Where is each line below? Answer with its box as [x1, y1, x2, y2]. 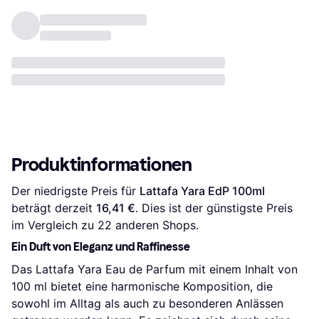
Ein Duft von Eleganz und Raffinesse [11, 240, 190, 254]
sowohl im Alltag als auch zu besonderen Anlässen [11, 296, 283, 311]
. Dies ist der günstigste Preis [135, 201, 293, 216]
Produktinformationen [11, 154, 192, 177]
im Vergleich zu [11, 218, 98, 233]
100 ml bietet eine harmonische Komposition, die [11, 279, 273, 294]
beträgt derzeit [11, 201, 96, 216]
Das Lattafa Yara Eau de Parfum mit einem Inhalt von [11, 262, 298, 277]
